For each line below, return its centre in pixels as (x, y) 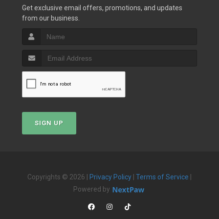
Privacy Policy (110, 177)
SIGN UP (49, 123)
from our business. (51, 18)
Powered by (92, 189)
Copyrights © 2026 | (58, 177)
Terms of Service (162, 177)
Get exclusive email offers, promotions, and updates (102, 8)
